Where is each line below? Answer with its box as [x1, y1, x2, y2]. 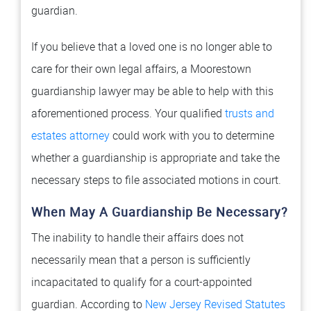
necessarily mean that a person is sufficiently [31, 252, 251, 267]
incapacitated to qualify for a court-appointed [31, 274, 252, 289]
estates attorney [31, 128, 110, 143]
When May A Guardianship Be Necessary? [31, 203, 288, 220]
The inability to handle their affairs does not [31, 230, 244, 245]
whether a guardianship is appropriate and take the [31, 150, 280, 165]
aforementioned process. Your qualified [31, 106, 225, 121]
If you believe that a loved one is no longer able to [31, 39, 272, 54]
